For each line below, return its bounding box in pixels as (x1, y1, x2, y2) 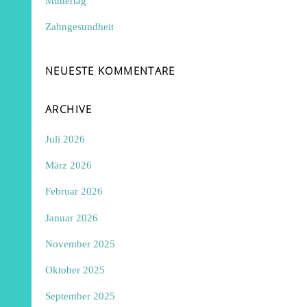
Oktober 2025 (45, 263, 106, 275)
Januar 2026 (45, 211, 99, 223)
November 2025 (45, 237, 116, 249)
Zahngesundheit (45, 20, 114, 32)
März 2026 (45, 159, 93, 171)
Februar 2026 (45, 185, 103, 197)
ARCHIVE (45, 101, 93, 116)
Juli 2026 (45, 133, 86, 145)
